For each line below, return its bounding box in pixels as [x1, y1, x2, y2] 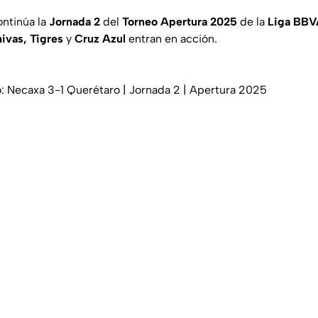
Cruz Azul [75, 32, 126, 46]
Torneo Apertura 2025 [122, 15, 237, 29]
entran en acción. [126, 32, 217, 46]
